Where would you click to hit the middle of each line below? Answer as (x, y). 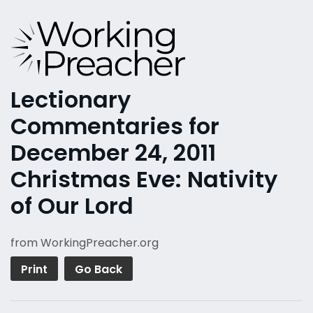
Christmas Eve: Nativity (144, 180)
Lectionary (71, 100)
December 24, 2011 (113, 153)
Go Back (99, 270)
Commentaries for (115, 126)
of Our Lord (72, 206)
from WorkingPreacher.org (85, 243)
